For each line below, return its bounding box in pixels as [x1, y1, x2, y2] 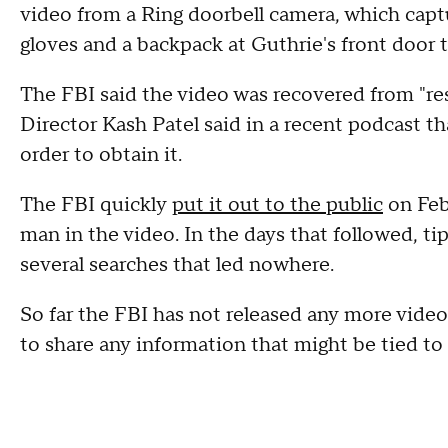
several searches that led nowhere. [20, 251, 334, 278]
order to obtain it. [20, 141, 182, 168]
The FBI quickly [20, 191, 172, 218]
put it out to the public [172, 191, 383, 218]
